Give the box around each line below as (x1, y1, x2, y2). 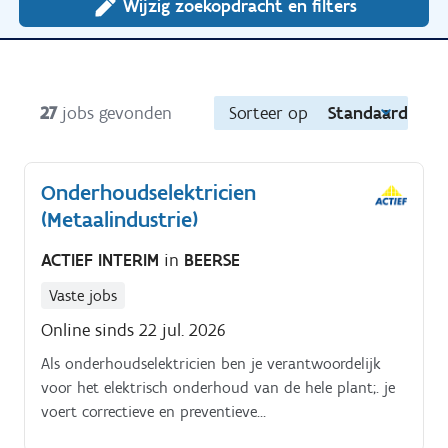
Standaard (328, 102, 408, 125)
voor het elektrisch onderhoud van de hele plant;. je (41, 377, 395, 397)
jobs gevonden (62, 102, 172, 125)
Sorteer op (229, 102, 308, 125)
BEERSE (184, 248, 240, 271)
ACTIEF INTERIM (41, 248, 164, 271)
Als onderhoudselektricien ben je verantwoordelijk (41, 353, 381, 373)
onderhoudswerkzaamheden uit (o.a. (41, 425, 289, 445)
